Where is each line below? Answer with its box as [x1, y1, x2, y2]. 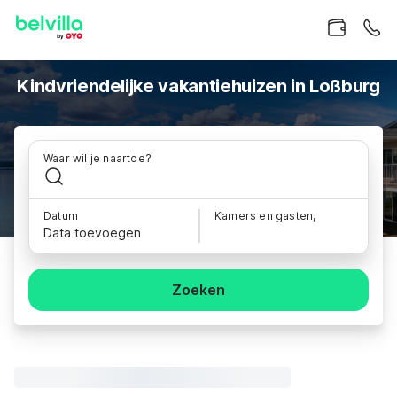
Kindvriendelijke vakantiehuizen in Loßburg [17, 75, 380, 97]
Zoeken [172, 281, 225, 299]
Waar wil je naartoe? [43, 152, 152, 165]
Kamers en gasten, [214, 209, 316, 222]
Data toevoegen [43, 225, 141, 240]
